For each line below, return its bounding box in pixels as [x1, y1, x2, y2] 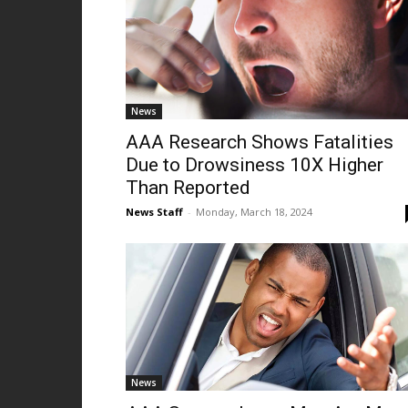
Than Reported [126, 177, 250, 199]
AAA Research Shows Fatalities [126, 131, 393, 153]
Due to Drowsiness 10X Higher [126, 154, 383, 176]
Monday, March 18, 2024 [196, 205, 312, 219]
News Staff [126, 205, 183, 219]
